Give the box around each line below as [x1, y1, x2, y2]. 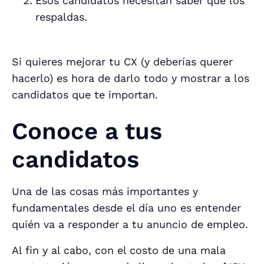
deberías [153, 55, 200, 68]
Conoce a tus [12, 117, 162, 145]
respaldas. [35, 10, 87, 23]
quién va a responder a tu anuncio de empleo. [12, 217, 248, 230]
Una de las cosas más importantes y [12, 184, 198, 197]
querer [200, 55, 233, 68]
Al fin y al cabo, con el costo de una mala [12, 243, 226, 256]
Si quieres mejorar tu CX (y [12, 55, 153, 68]
